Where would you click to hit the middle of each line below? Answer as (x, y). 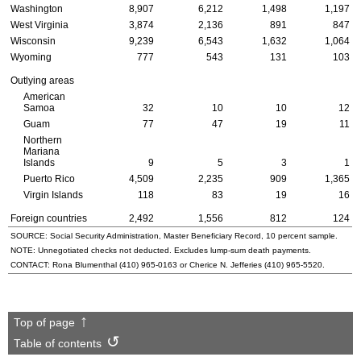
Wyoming (31, 58)
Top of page (44, 322)
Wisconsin (33, 41)
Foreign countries (49, 219)
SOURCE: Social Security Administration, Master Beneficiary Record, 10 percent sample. (174, 236)
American (44, 97)
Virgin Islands (53, 195)
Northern (42, 141)
